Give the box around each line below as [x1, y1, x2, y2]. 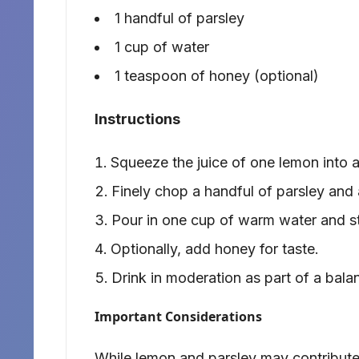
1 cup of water [115, 38, 209, 56]
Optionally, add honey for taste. [111, 240, 319, 258]
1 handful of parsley [115, 10, 244, 27]
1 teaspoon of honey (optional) [115, 67, 319, 85]
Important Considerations [95, 308, 262, 326]
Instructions [95, 111, 180, 128]
